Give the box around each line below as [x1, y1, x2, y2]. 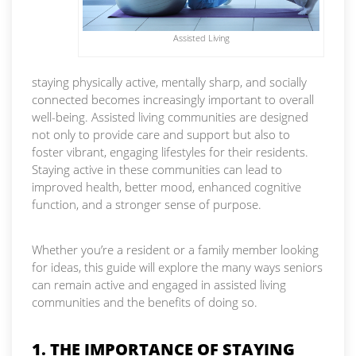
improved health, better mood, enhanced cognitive [32, 179, 301, 195]
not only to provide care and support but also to [32, 126, 290, 143]
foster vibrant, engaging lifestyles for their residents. [32, 144, 308, 161]
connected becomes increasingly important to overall [32, 91, 314, 108]
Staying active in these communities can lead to [32, 161, 282, 178]
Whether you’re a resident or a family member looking [32, 242, 319, 258]
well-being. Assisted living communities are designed [32, 109, 308, 126]
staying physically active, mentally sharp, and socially [32, 74, 307, 91]
